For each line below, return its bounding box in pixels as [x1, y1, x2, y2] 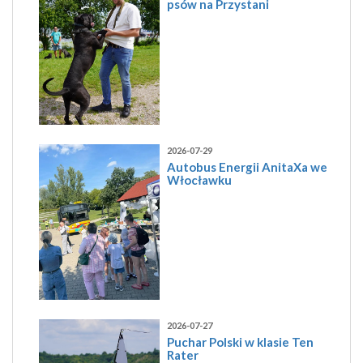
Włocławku [167, 172, 233, 187]
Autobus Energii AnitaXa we [167, 159, 328, 174]
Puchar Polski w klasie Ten [167, 335, 314, 350]
